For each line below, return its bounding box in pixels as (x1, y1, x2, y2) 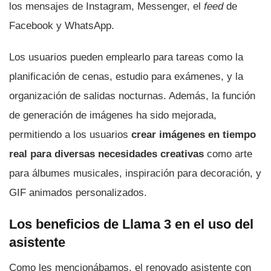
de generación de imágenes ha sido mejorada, (9, 109, 217, 121)
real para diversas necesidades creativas (9, 148, 207, 160)
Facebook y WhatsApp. (9, 19, 114, 31)
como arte (207, 148, 252, 160)
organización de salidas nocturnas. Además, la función (9, 90, 255, 102)
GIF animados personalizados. (9, 186, 147, 198)
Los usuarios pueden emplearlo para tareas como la (9, 51, 243, 63)
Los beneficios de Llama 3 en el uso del (9, 217, 253, 232)
